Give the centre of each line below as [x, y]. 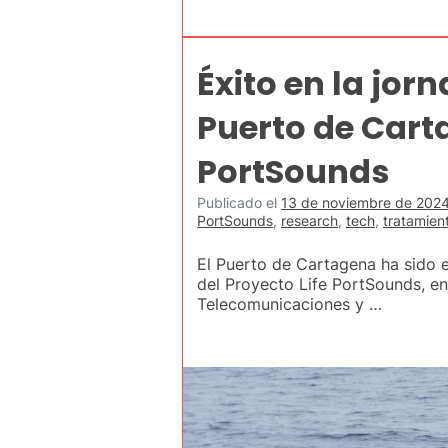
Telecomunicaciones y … [289, 303]
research [309, 220]
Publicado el [239, 202]
